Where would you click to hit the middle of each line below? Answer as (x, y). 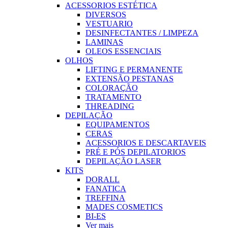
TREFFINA (105, 197)
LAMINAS (104, 42)
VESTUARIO (109, 23)
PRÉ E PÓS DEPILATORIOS (136, 152)
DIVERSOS (106, 14)
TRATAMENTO (113, 97)
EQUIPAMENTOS (118, 124)
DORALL (103, 179)
